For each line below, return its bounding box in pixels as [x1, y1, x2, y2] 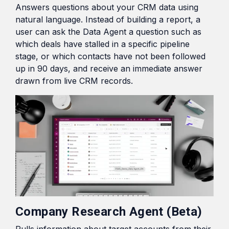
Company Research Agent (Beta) [15, 204, 202, 219]
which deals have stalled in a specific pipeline [15, 38, 190, 49]
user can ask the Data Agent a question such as [15, 26, 201, 37]
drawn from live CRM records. [15, 75, 133, 86]
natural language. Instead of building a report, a [15, 14, 200, 25]
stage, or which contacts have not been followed [15, 51, 205, 61]
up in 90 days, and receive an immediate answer [15, 63, 202, 74]
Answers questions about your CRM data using [15, 2, 198, 12]
